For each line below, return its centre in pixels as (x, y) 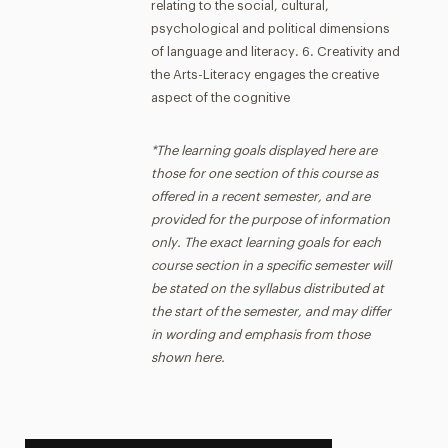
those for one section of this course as (264, 173)
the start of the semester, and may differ (270, 311)
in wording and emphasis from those (260, 334)
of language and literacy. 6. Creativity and (275, 51)
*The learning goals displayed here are (263, 150)
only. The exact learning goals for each (265, 242)
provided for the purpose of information (270, 219)
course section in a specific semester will (270, 265)
